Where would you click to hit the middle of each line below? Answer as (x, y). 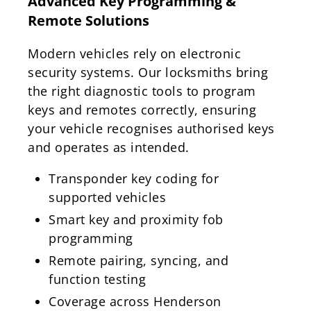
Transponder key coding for (134, 178)
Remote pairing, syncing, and (138, 260)
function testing (97, 279)
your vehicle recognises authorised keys (151, 128)
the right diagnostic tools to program (142, 91)
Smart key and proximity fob (136, 219)
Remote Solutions (89, 20)
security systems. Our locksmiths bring (148, 72)
